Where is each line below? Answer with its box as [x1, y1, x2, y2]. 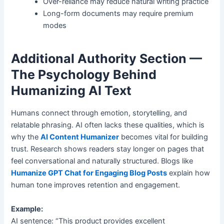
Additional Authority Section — [11, 50, 202, 66]
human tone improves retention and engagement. [11, 180, 180, 190]
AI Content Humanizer [40, 132, 119, 142]
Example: [11, 204, 43, 213]
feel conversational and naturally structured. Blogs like [11, 156, 193, 166]
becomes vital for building [119, 132, 208, 142]
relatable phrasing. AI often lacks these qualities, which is [11, 120, 205, 130]
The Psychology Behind [11, 66, 157, 82]
